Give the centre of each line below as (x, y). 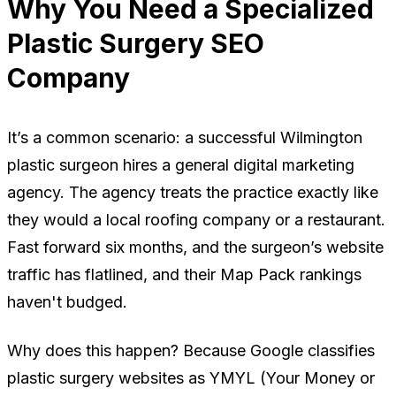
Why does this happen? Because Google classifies (191, 351)
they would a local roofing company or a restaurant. (196, 220)
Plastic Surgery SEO (136, 44)
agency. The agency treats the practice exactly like (193, 193)
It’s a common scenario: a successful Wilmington (185, 138)
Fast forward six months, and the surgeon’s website (195, 247)
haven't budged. (67, 302)
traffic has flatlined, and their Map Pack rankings (184, 275)
